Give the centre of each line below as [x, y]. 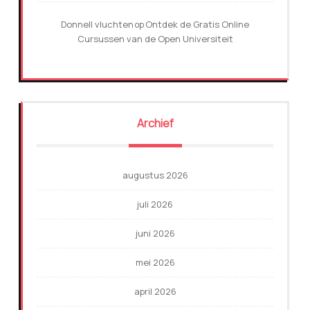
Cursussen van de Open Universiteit [155, 39]
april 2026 [155, 292]
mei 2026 [155, 263]
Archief [155, 124]
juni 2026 [155, 234]
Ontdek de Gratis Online [197, 25]
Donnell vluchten [97, 25]
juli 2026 [155, 204]
